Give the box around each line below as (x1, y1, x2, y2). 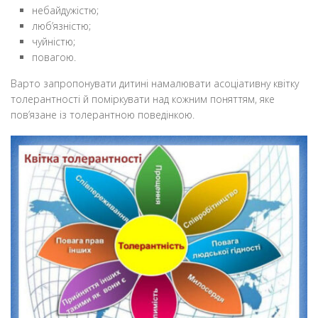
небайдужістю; (32, 4, 99, 18)
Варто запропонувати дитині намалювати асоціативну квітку (11, 77, 299, 91)
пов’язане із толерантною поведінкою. (11, 108, 194, 122)
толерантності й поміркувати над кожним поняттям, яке (11, 92, 275, 106)
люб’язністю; (32, 19, 91, 33)
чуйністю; (32, 35, 75, 49)
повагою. (32, 50, 76, 65)
